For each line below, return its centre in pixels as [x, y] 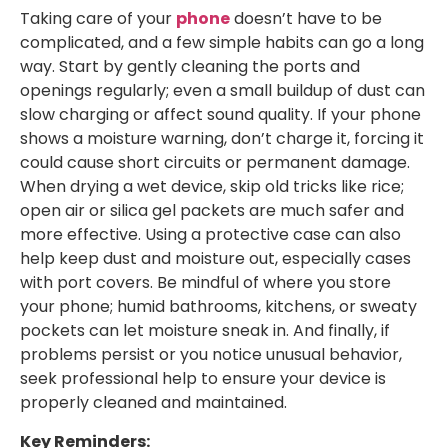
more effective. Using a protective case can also [210, 235]
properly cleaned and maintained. [153, 403]
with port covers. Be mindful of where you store [205, 283]
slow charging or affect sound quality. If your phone [220, 115]
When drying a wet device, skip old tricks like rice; [212, 187]
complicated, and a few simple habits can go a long [222, 43]
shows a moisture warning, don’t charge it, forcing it [222, 139]
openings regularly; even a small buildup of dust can [222, 91]
